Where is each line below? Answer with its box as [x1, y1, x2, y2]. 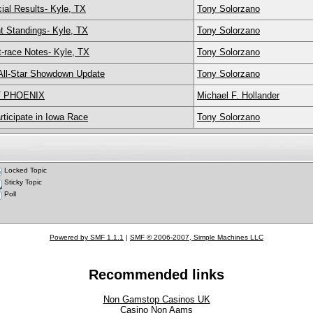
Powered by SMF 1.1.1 [50, 233, 124, 241]
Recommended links [89, 267, 224, 283]
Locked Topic [2, 166, 47, 174]
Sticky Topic [2, 177, 42, 186]
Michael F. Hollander [197, 89, 279, 101]
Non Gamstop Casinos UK [103, 294, 210, 305]
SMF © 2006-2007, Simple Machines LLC [130, 233, 263, 241]
